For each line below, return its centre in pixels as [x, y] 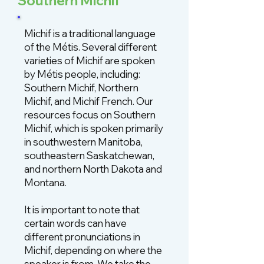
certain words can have [75, 223]
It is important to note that [82, 209]
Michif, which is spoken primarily [94, 128]
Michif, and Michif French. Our [89, 101]
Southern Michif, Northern [81, 88]
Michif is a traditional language [90, 33]
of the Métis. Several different [90, 47]
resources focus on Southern [90, 115]
